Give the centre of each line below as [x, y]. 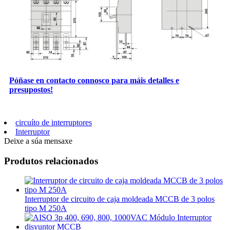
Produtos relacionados [51, 161]
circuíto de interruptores [54, 122]
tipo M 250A [46, 208]
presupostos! [31, 89]
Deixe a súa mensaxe [38, 141]
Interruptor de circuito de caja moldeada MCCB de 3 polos [120, 199]
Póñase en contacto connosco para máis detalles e [94, 80]
